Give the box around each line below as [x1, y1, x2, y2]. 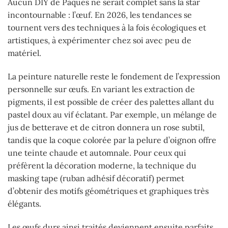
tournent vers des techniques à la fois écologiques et [8, 22, 206, 33]
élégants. [8, 198, 41, 209]
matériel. [8, 48, 41, 59]
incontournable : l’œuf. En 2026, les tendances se [8, 10, 192, 20]
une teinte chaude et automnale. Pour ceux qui [8, 148, 186, 158]
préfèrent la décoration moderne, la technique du [8, 160, 196, 171]
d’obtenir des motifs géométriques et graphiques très [8, 186, 209, 196]
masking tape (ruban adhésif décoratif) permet [8, 173, 184, 184]
